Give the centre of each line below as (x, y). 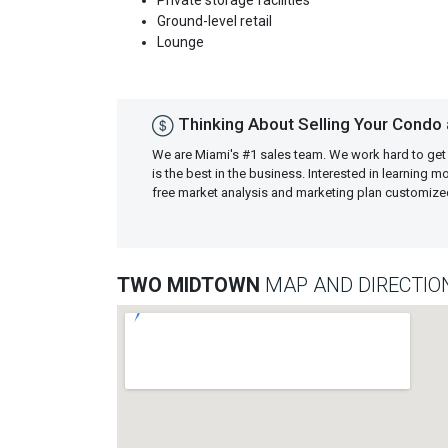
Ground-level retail (214, 21)
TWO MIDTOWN (191, 284)
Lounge (180, 42)
